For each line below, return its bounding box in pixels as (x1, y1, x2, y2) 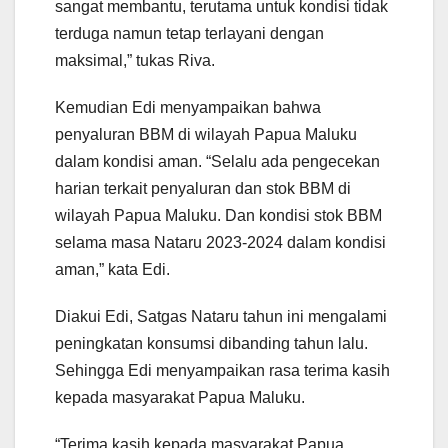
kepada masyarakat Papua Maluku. (55, 388, 305, 406)
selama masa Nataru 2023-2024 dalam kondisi (55, 233, 386, 251)
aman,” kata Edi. (55, 260, 170, 278)
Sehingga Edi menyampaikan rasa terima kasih (55, 361, 390, 379)
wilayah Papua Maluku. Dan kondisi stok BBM (55, 206, 382, 224)
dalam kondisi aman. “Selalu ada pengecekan (55, 152, 380, 170)
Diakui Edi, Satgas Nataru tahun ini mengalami (55, 307, 387, 325)
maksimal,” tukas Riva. (55, 51, 215, 69)
